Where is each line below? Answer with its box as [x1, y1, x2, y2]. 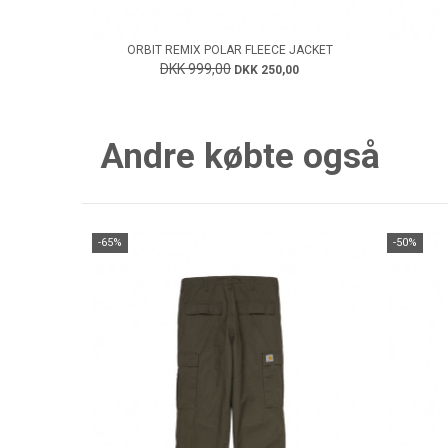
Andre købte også [99, 136, 380, 178]
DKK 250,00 [234, 62, 299, 77]
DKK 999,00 [160, 60, 231, 77]
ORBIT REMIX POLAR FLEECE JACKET [126, 42, 333, 57]
